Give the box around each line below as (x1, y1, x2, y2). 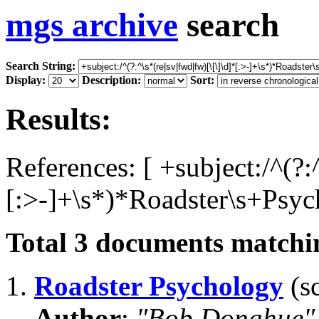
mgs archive (6, 6, 178, 43)
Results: (6, 103, 111, 137)
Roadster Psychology (34, 271, 283, 302)
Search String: (6, 60, 75, 73)
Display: (6, 74, 46, 87)
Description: (82, 74, 141, 87)
